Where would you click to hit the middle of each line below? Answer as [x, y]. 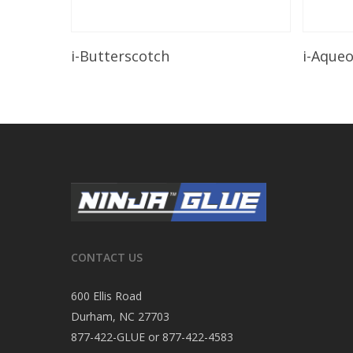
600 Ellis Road [106, 295]
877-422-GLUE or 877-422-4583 [152, 336]
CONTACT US [107, 257]
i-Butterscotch [120, 56]
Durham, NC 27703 [120, 316]
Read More [163, 48]
